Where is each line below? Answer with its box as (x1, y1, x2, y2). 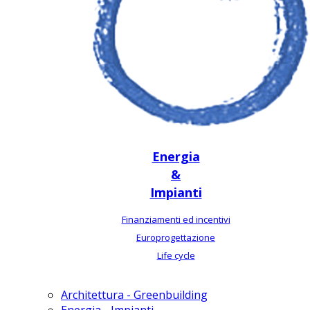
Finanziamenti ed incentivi (121, 213, 230, 226)
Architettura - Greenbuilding (61, 287, 208, 302)
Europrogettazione (136, 231, 215, 244)
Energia (152, 148, 200, 165)
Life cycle (156, 249, 195, 262)
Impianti (149, 184, 202, 201)
